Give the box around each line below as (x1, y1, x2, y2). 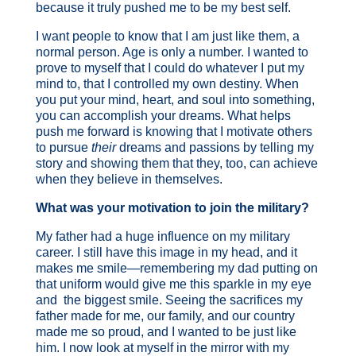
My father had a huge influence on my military (35, 229, 290, 243)
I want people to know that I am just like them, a (35, 29, 300, 43)
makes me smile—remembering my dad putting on (35, 261, 318, 275)
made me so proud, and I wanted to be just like (35, 324, 296, 339)
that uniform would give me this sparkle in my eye (35, 277, 311, 291)
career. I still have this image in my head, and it (35, 245, 297, 259)
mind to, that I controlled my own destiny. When (35, 76, 299, 91)
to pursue (35, 140, 91, 154)
